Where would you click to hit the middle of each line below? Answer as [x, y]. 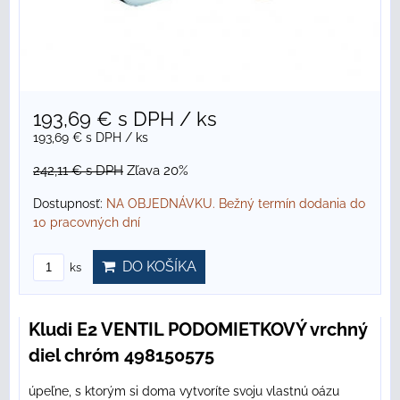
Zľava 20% [158, 171]
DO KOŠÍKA [156, 267]
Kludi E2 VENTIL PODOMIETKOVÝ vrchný [198, 330]
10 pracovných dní [87, 223]
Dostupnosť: [70, 204]
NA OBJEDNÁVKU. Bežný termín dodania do [236, 204]
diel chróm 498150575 [121, 356]
